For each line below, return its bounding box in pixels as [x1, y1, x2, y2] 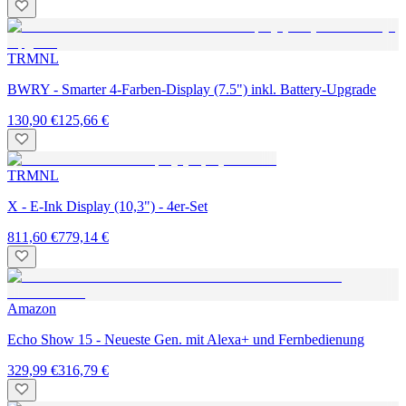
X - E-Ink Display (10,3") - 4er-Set [7, 198, 208, 214]
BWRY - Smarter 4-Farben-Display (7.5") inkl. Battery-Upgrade [7, 81, 376, 97]
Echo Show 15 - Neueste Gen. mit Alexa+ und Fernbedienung [7, 331, 364, 347]
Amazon [7, 300, 56, 316]
